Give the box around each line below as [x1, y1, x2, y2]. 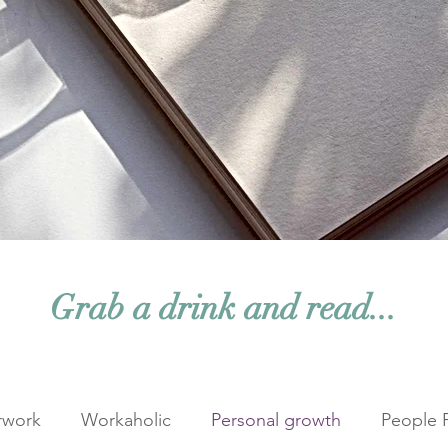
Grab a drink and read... [50, 287, 397, 329]
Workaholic [81, 409, 171, 431]
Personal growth [211, 409, 341, 431]
